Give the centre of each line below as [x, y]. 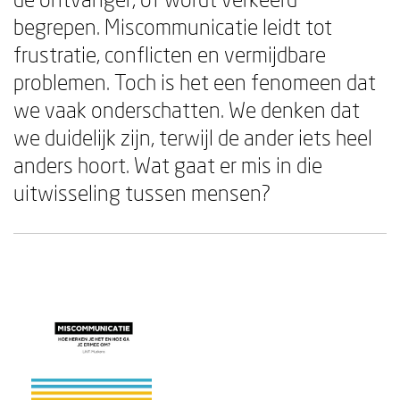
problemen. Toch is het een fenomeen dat [195, 82]
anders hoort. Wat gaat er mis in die [168, 165]
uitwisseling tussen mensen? [142, 192]
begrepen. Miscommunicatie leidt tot [173, 26]
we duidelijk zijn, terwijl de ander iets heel [193, 137]
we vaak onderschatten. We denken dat [187, 109]
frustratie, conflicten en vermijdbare [170, 54]
